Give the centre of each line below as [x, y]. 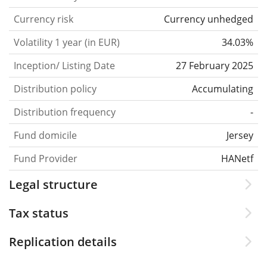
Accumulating [223, 89]
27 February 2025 [215, 66]
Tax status [39, 213]
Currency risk [44, 19]
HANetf [237, 159]
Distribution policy [55, 89]
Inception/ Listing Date [64, 66]
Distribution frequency [65, 112]
